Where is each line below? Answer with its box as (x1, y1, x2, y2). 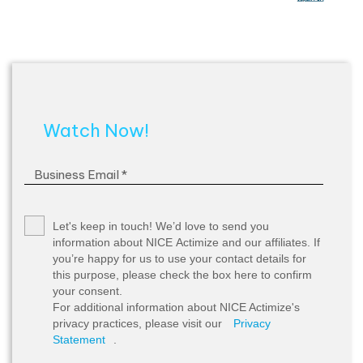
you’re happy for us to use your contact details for (53, 252, 306, 266)
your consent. (53, 284, 122, 298)
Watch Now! (43, 119, 149, 143)
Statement (53, 333, 105, 347)
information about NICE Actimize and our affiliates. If (53, 236, 320, 250)
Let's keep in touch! (53, 220, 156, 233)
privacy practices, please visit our (53, 317, 225, 331)
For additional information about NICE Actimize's (53, 301, 300, 314)
